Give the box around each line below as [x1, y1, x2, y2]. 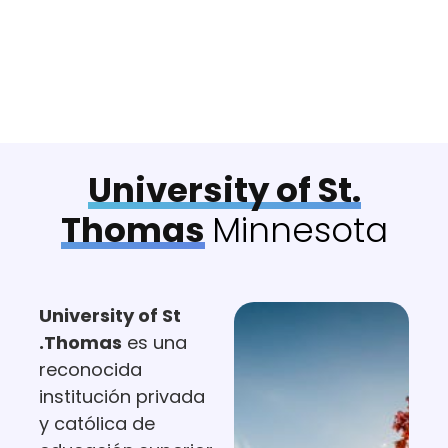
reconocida [38, 357, 142, 383]
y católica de [38, 411, 155, 437]
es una [121, 330, 187, 356]
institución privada [38, 384, 205, 410]
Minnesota [211, 206, 388, 255]
